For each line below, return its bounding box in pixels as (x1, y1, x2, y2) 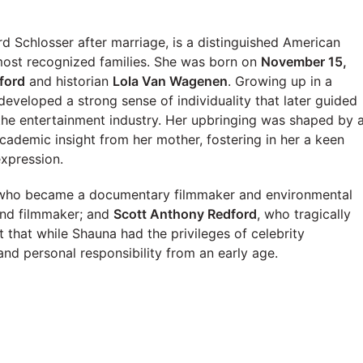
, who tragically (257, 205, 351, 222)
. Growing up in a (228, 72, 332, 89)
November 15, (261, 53, 347, 70)
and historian (25, 72, 113, 89)
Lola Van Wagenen (113, 72, 228, 89)
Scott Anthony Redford (113, 205, 257, 222)
